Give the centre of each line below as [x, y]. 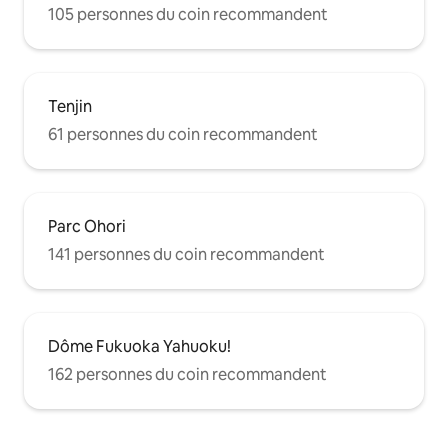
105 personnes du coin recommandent [188, 14]
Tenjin [70, 106]
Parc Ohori [87, 226]
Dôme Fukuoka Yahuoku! [139, 346]
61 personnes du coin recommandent [183, 134]
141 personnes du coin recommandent [186, 254]
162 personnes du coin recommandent [187, 374]
